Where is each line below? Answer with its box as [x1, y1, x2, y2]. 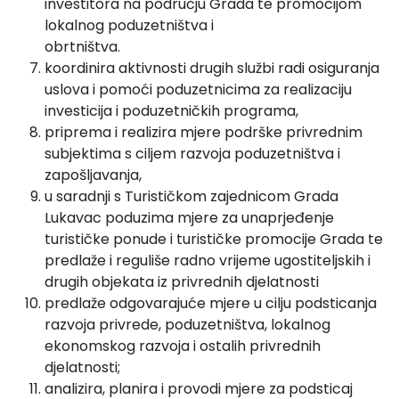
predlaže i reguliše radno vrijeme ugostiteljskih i [45, 250, 370, 272]
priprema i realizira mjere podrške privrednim [45, 122, 362, 143]
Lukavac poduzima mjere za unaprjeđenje [45, 208, 334, 229]
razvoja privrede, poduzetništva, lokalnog [45, 314, 330, 336]
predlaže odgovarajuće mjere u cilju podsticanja [45, 293, 377, 314]
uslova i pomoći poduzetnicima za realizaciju [45, 79, 352, 101]
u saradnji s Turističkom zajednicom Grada [45, 186, 338, 208]
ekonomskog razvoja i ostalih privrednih [45, 336, 321, 357]
